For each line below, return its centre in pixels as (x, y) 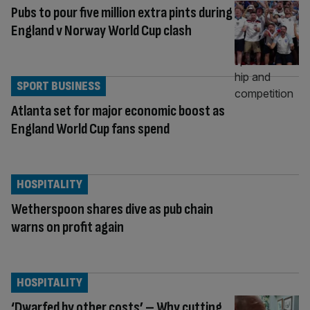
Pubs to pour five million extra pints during (122, 13)
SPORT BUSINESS (58, 86)
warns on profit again (67, 228)
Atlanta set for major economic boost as (118, 111)
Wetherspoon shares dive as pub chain (112, 210)
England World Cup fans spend (90, 129)
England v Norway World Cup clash (101, 31)
